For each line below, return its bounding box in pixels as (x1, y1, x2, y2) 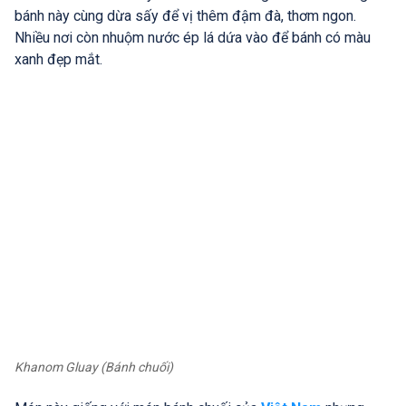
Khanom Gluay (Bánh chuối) (14, 360, 173, 375)
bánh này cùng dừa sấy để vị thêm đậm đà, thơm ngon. (14, 6, 356, 24)
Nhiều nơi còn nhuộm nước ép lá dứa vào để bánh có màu (14, 28, 371, 46)
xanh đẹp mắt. (14, 50, 102, 68)
